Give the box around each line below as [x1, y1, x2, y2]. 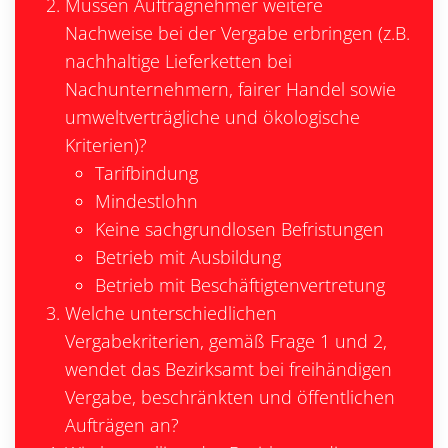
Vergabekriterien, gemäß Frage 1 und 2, [65, 329, 387, 353]
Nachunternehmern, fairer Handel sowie [65, 77, 396, 101]
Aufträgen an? [65, 413, 179, 437]
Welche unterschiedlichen [65, 301, 277, 325]
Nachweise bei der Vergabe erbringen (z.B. [65, 21, 410, 45]
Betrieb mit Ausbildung [95, 245, 281, 269]
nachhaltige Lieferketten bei [65, 49, 292, 73]
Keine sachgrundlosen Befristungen [95, 217, 384, 241]
